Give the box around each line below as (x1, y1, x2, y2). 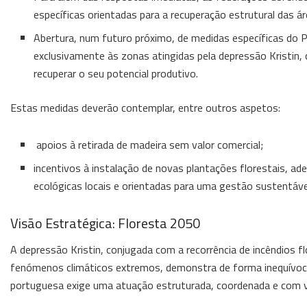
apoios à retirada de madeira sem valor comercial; (34, 136, 264, 153)
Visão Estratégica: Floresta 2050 (10, 212, 200, 234)
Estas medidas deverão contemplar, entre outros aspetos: (10, 99, 280, 116)
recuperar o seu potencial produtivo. (34, 65, 199, 82)
